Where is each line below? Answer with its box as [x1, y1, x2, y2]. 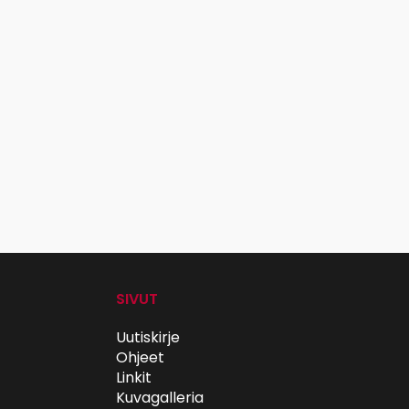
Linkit [116, 367, 152, 388]
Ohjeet [116, 347, 164, 368]
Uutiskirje [116, 327, 180, 348]
